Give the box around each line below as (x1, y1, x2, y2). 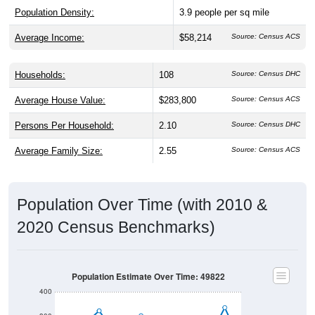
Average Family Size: (15, 131, 103, 143)
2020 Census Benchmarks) (17, 204, 215, 223)
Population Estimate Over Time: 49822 (71, 257, 225, 269)
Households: (15, 56, 65, 67)
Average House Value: (15, 81, 105, 92)
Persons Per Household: (15, 106, 114, 117)
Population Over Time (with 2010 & (17, 181, 267, 200)
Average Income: (15, 18, 84, 30)
